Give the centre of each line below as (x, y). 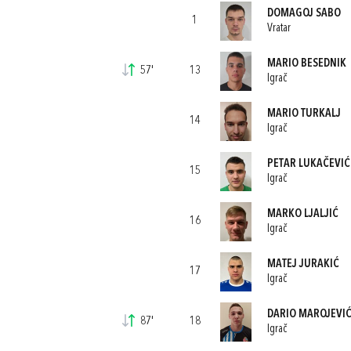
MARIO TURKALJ (304, 114)
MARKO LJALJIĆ (302, 214)
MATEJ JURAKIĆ (303, 264)
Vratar (279, 28)
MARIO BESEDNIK (306, 63)
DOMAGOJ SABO (304, 13)
